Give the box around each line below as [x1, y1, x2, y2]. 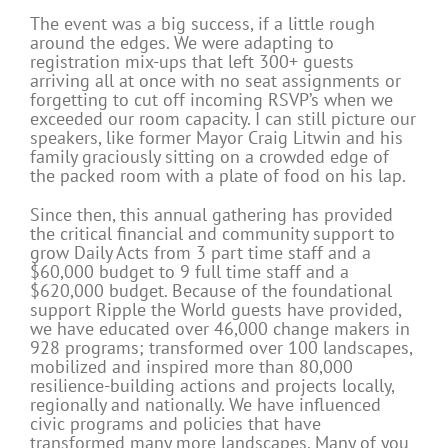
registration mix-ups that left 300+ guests [30, 50, 354, 74]
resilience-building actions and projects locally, [30, 374, 394, 398]
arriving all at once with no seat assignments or [30, 69, 401, 93]
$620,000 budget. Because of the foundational [30, 279, 392, 303]
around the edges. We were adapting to [30, 31, 334, 55]
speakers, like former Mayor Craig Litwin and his [30, 126, 403, 150]
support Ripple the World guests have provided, [30, 298, 401, 322]
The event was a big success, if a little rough [30, 12, 375, 36]
